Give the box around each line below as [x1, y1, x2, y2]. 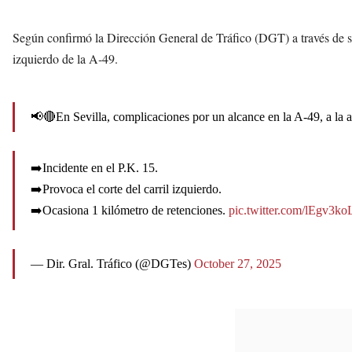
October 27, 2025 [194, 257, 281, 271]
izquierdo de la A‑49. [13, 50, 118, 68]
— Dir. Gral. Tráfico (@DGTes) [31, 257, 194, 271]
